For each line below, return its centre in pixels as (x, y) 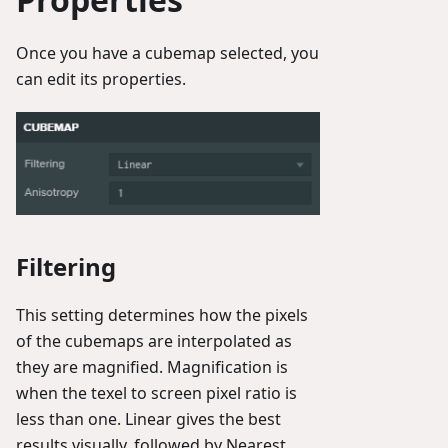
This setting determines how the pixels (162, 314)
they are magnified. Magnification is (152, 366)
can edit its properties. (101, 79)
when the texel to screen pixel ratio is (156, 392)
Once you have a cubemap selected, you (167, 53)
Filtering (66, 266)
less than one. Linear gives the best (148, 418)
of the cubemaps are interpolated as (154, 340)
